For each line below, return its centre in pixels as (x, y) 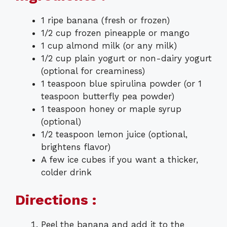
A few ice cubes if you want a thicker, (120, 159)
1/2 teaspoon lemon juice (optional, (114, 134)
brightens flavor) (76, 147)
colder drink (66, 172)
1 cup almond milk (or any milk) (109, 45)
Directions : (56, 200)
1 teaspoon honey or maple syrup (111, 109)
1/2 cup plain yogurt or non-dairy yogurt (126, 58)
